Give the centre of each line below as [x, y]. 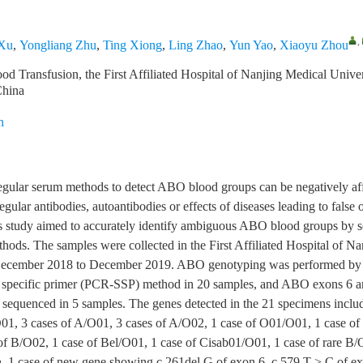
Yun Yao [251, 45]
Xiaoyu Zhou [314, 45]
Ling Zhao [196, 45]
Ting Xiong [132, 45]
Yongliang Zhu [58, 45]
